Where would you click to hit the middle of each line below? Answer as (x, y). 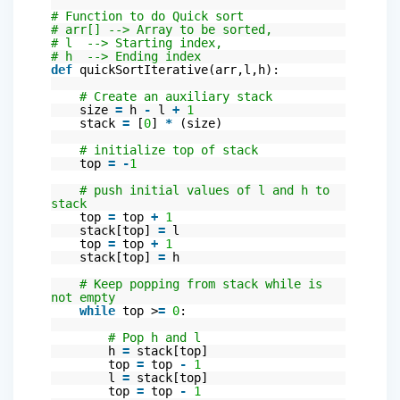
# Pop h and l (154, 337)
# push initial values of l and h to (204, 190)
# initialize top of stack (169, 150)
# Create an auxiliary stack (176, 96)
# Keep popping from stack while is (201, 283)
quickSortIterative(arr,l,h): (179, 69)
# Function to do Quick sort (147, 16)
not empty (83, 297)
